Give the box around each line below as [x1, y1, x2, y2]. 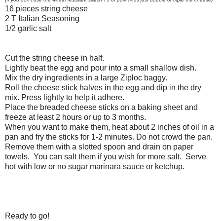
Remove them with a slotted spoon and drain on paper [5, 143, 193, 151]
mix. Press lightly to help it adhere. [5, 93, 124, 102]
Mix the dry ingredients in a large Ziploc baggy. [5, 74, 167, 82]
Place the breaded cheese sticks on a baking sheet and [5, 103, 198, 112]
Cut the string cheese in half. [5, 54, 104, 63]
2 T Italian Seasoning [5, 14, 79, 23]
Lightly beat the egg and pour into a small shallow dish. [5, 64, 196, 73]
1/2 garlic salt [5, 24, 51, 33]
